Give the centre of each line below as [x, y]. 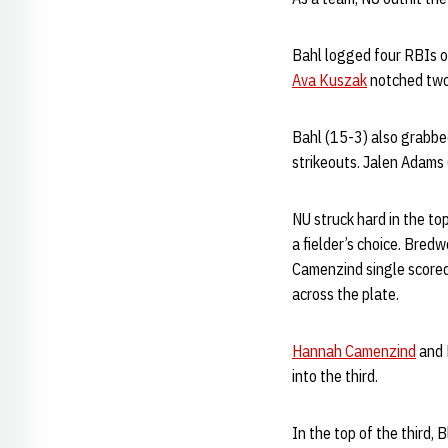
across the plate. [347, 294]
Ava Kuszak [329, 80]
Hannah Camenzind [354, 351]
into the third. [335, 376]
